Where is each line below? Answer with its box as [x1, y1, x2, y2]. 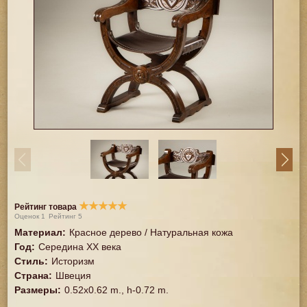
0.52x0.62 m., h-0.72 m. [64, 284, 169, 295]
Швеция [56, 270, 92, 281]
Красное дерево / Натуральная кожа [69, 227, 234, 238]
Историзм [51, 256, 95, 267]
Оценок [14, 212, 42, 220]
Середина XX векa [38, 241, 122, 252]
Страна [14, 270, 49, 281]
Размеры [14, 284, 58, 295]
